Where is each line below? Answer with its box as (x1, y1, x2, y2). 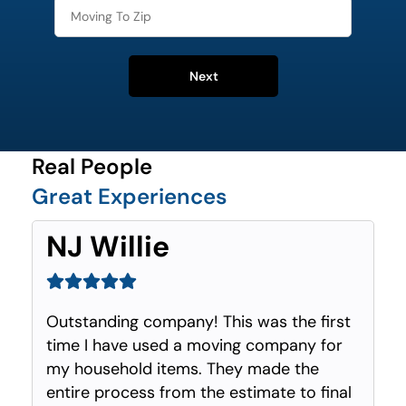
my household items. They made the (46, 358, 319, 381)
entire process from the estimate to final (46, 382, 352, 404)
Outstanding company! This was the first (46, 311, 351, 333)
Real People (32, 152, 152, 181)
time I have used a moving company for (46, 334, 343, 357)
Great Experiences (32, 182, 227, 211)
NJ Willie (46, 227, 169, 266)
